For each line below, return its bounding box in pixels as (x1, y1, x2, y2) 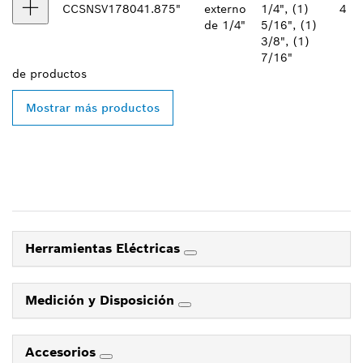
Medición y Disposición (25, 291, 178, 309)
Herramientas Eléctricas (25, 239, 184, 257)
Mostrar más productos (26, 100, 160, 115)
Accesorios (25, 343, 100, 361)
